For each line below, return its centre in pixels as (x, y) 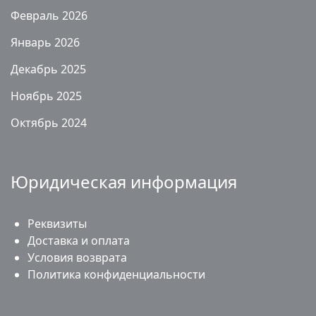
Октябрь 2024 (49, 123)
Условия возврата (77, 258)
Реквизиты (57, 224)
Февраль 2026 (49, 16)
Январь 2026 (45, 43)
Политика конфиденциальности (116, 275)
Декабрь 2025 (48, 69)
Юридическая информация (124, 182)
